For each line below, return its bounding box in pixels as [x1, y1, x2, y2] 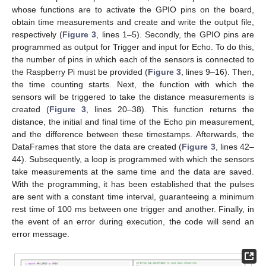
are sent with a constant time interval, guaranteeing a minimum [12, 191, 254, 201]
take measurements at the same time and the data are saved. [12, 166, 254, 176]
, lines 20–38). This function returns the [85, 104, 254, 114]
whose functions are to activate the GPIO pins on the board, [12, 4, 254, 14]
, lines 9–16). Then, [181, 66, 254, 77]
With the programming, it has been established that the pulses [12, 179, 254, 189]
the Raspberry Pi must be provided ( [12, 66, 148, 77]
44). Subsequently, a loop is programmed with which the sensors [12, 154, 254, 164]
